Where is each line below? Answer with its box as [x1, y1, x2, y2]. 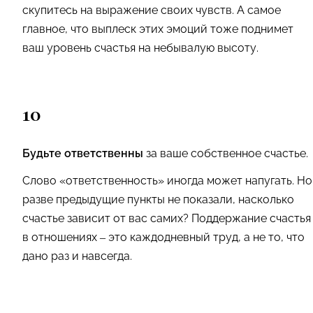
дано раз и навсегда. [22, 249, 135, 263]
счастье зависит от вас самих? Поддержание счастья [22, 211, 311, 225]
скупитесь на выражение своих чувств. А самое [22, 3, 281, 17]
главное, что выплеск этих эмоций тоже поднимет [22, 22, 293, 36]
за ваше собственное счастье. [143, 146, 308, 160]
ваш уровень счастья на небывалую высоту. [22, 41, 259, 54]
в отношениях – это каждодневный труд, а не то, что [22, 230, 305, 244]
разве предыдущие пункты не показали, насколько [22, 192, 294, 206]
